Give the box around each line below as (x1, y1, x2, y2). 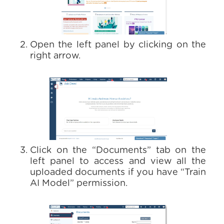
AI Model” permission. (30, 179, 127, 188)
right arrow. (30, 51, 80, 60)
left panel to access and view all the (30, 157, 206, 166)
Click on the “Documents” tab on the (30, 146, 206, 155)
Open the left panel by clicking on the (30, 40, 206, 49)
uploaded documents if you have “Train (30, 168, 206, 177)
